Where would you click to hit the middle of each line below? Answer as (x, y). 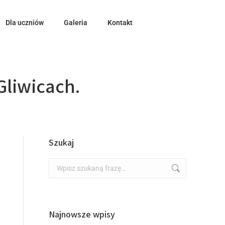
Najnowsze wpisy (82, 214)
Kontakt (120, 23)
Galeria (76, 23)
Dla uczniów (25, 23)
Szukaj (61, 142)
